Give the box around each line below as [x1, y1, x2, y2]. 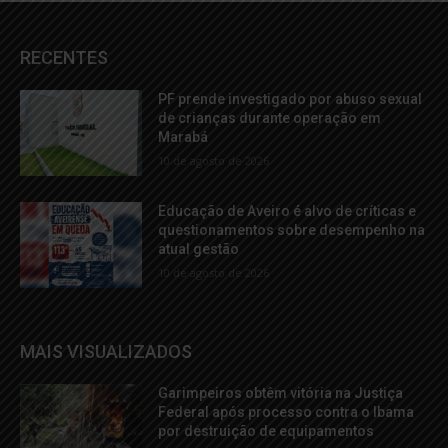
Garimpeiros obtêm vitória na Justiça [158, 384, 404, 401]
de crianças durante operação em [158, 110, 382, 127]
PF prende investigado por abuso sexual [158, 91, 423, 108]
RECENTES [20, 47, 108, 69]
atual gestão [158, 240, 240, 257]
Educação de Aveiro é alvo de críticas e [158, 202, 417, 219]
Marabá [158, 129, 209, 146]
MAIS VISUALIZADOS [20, 340, 192, 362]
